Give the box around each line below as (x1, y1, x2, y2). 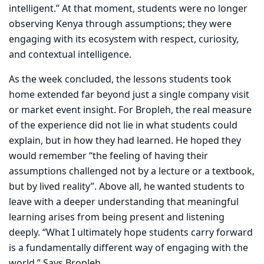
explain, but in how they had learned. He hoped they (9, 134, 241, 148)
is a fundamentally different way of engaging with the (9, 241, 248, 256)
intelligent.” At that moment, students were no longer (9, 2, 247, 16)
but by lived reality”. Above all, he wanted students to (9, 180, 245, 194)
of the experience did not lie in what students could (9, 118, 237, 133)
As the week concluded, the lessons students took (9, 72, 232, 87)
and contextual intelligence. (9, 48, 131, 62)
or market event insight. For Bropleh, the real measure (9, 103, 252, 118)
